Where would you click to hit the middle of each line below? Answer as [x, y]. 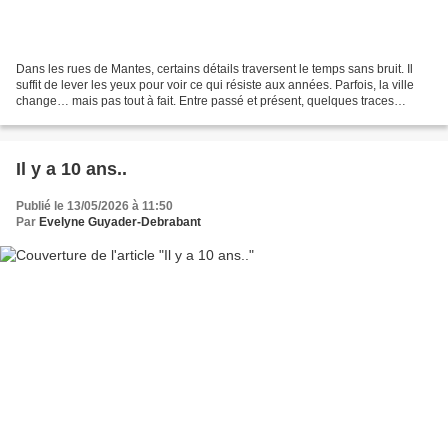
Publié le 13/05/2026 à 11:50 [94, 205]
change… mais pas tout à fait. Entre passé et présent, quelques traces [205, 100]
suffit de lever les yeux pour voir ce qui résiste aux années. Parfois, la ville [215, 84]
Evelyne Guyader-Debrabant [120, 221]
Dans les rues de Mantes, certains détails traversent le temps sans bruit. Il [214, 68]
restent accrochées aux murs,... [100, 116]
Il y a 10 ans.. [71, 168]
